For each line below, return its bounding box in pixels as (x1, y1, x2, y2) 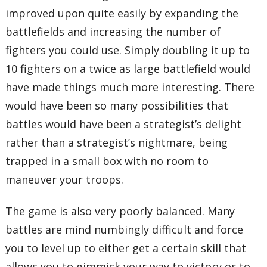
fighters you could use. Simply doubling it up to (5, 42, 250, 57)
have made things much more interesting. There (5, 79, 255, 94)
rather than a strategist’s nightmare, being (5, 135, 228, 150)
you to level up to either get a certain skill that (5, 241, 247, 256)
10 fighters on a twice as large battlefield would (5, 61, 251, 76)
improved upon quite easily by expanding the (5, 5, 239, 20)
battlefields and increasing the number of (5, 24, 221, 39)
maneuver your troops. (5, 172, 124, 187)
